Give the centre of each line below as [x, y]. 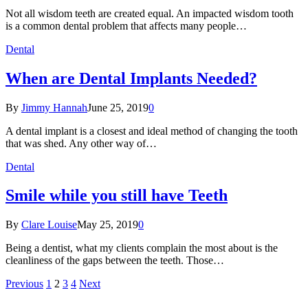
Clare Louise [49, 225]
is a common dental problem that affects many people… [126, 25]
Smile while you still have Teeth [117, 196]
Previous [24, 284]
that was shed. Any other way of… [81, 143]
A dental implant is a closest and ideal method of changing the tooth [152, 131]
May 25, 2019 [108, 225]
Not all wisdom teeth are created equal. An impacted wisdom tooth [150, 13]
